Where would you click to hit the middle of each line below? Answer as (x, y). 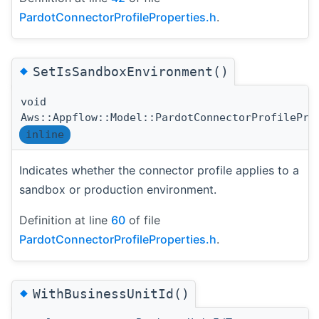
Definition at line (65, 220)
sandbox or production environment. (118, 189)
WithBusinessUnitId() (111, 294)
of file (143, 220)
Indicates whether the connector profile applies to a (159, 170)
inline (45, 134)
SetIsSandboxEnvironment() (131, 71)
